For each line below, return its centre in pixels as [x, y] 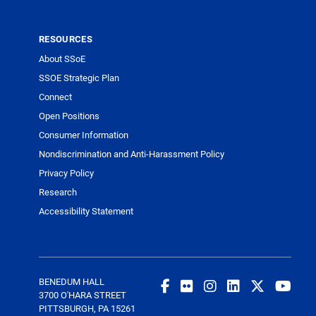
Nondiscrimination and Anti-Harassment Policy [132, 153]
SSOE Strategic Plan [79, 77]
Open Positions [69, 115]
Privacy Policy [66, 172]
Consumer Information [84, 134]
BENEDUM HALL [72, 282]
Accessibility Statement [86, 211]
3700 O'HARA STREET [83, 295]
